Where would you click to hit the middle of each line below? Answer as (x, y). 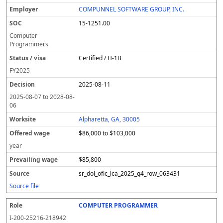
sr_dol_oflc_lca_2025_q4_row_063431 (130, 173)
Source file (24, 186)
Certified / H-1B (100, 58)
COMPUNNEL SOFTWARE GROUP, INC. (132, 9)
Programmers (29, 44)
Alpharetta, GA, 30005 (110, 119)
